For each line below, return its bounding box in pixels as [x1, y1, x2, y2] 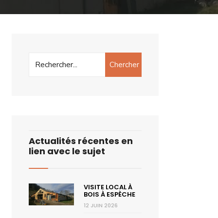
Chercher [109, 59, 139, 70]
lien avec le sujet [29, 145, 105, 157]
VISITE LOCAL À [83, 182, 132, 192]
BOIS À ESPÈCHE [83, 190, 135, 199]
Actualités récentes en [29, 135, 133, 147]
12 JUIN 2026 [83, 201, 118, 209]
